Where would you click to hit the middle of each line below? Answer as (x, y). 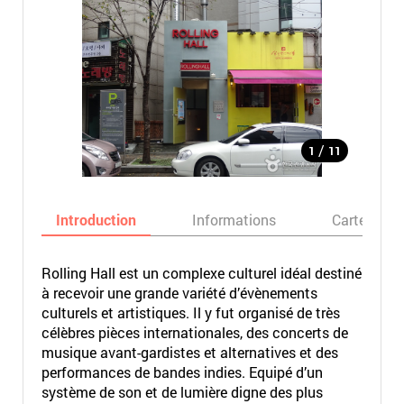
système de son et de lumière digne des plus (182, 392)
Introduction (96, 220)
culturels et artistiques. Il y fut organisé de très (190, 312)
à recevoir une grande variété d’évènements (179, 293)
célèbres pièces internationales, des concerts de (194, 332)
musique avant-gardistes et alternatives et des (189, 352)
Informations (234, 220)
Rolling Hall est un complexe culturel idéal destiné (201, 273)
